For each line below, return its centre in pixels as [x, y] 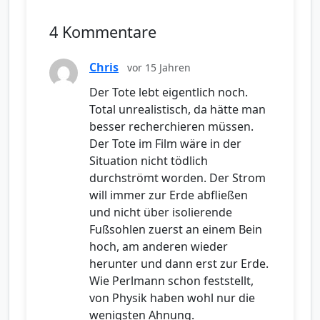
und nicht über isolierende [161, 212]
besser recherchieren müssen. [171, 127]
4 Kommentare [103, 32]
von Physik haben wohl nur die [172, 298]
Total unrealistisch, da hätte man [177, 110]
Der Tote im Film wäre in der [165, 144]
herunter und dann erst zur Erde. [179, 264]
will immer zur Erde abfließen [169, 195]
